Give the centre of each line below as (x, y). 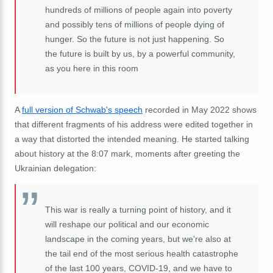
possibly (78, 24)
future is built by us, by (104, 53)
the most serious (131, 253)
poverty (218, 9)
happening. (190, 39)
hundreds (63, 9)
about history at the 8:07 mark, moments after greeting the (127, 153)
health (178, 253)
